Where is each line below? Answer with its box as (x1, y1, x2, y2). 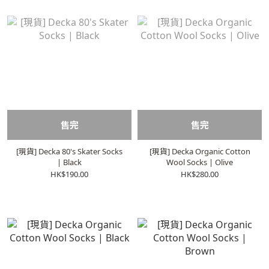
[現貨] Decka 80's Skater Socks (16, 146, 122, 157)
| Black (57, 157, 82, 168)
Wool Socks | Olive (166, 157, 233, 168)
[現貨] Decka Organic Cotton (149, 146, 250, 157)
